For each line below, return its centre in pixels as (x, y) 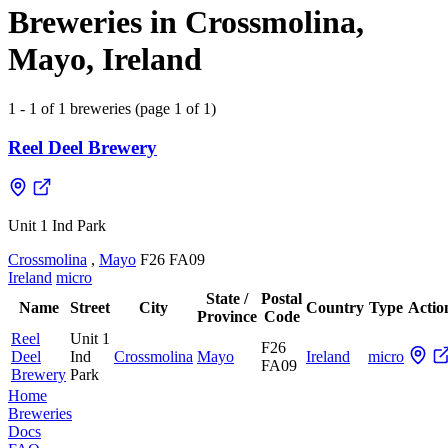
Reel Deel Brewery (82, 147)
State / (227, 299)
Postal (281, 299)
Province (227, 317)
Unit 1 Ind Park (57, 226)
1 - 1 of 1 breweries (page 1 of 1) (112, 108)
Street (90, 308)
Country (335, 308)
